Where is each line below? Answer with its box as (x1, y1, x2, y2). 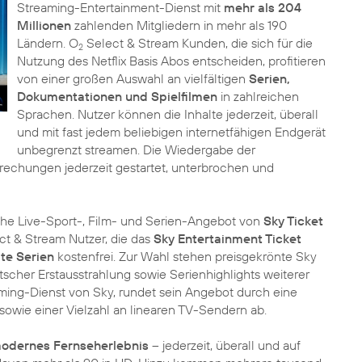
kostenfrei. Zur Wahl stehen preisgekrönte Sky (54, 248, 317, 264)
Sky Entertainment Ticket (154, 230, 301, 246)
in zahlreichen (217, 88, 299, 104)
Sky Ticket (263, 213, 323, 229)
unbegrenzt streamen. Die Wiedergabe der (16, 141, 255, 158)
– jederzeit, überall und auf (149, 337, 301, 353)
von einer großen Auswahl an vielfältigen (16, 70, 249, 86)
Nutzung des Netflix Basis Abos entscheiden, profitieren (16, 53, 326, 69)
